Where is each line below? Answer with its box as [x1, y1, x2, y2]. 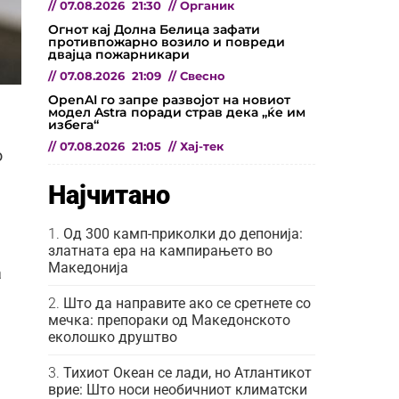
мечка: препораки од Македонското [48, 311, 290, 329]
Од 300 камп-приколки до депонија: [63, 224, 303, 242]
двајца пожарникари [48, 45, 190, 62]
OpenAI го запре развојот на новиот [48, 91, 290, 108]
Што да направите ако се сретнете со [63, 294, 311, 312]
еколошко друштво [48, 328, 177, 346]
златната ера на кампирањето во [48, 241, 273, 259]
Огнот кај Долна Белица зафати [48, 20, 260, 37]
